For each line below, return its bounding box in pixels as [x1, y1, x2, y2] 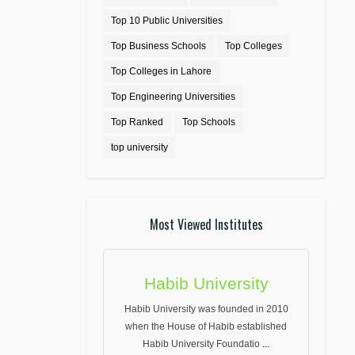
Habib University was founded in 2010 [124, 303, 288, 315]
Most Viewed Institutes [149, 215, 263, 234]
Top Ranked [111, 116, 163, 128]
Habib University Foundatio [143, 338, 262, 349]
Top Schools [182, 116, 235, 128]
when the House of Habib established [125, 321, 287, 332]
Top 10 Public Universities [111, 15, 223, 26]
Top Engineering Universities [111, 91, 235, 102]
